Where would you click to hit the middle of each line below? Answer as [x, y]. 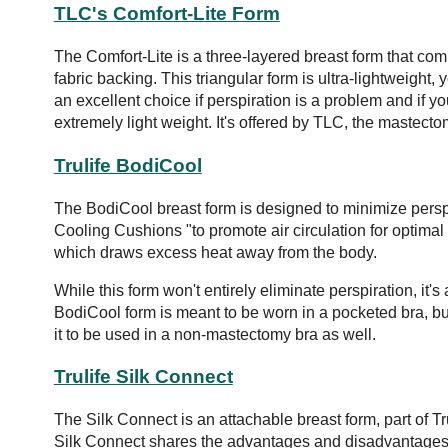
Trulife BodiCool [127, 165]
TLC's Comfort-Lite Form [166, 14]
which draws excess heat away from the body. [215, 252]
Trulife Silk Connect [143, 377]
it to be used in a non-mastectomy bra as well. [214, 334]
